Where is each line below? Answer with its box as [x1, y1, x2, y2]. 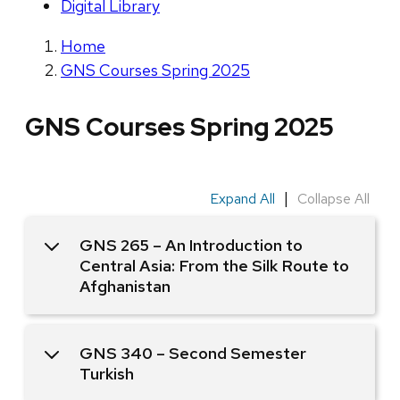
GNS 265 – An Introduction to [79, 235, 303, 256]
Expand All [210, 189, 275, 209]
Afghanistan [79, 276, 171, 297]
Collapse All [297, 189, 370, 209]
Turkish [79, 363, 134, 385]
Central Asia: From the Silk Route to [79, 255, 349, 277]
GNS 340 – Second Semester [79, 343, 306, 364]
